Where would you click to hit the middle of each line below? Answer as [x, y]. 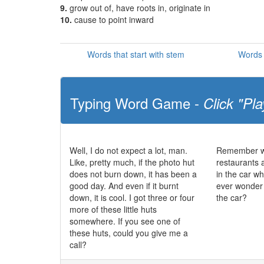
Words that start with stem [136, 54]
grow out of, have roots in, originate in [140, 8]
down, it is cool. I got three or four [132, 197]
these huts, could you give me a [129, 233]
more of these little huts [113, 209]
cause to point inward [114, 19]
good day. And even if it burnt [124, 186]
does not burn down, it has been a [133, 174]
